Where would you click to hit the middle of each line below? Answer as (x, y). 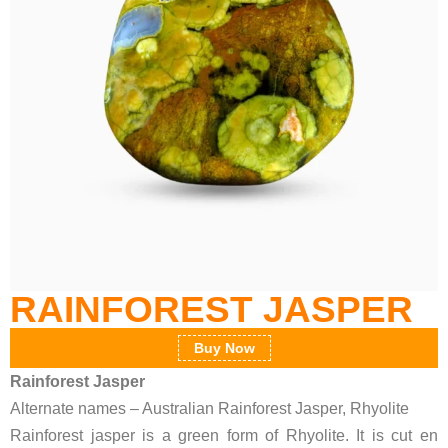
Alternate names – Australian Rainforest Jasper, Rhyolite (209, 408)
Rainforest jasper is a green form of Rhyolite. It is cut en (224, 435)
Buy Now (224, 348)
